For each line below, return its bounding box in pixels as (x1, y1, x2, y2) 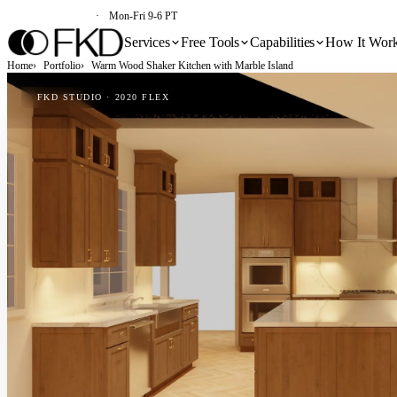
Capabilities (250, 35, 315, 50)
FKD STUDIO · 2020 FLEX (36, 92, 170, 103)
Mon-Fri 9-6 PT (109, 10, 178, 22)
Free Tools (181, 35, 240, 50)
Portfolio (43, 59, 81, 72)
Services (123, 35, 171, 50)
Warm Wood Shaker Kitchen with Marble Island (91, 59, 293, 72)
